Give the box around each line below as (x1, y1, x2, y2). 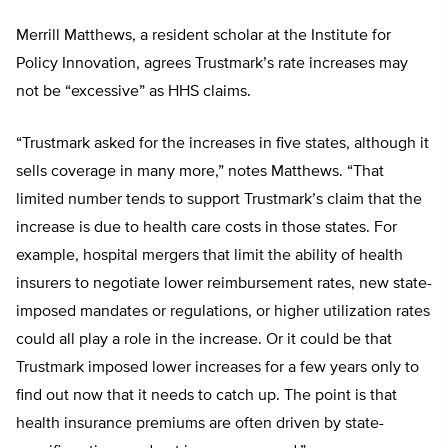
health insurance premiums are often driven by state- (16, 416, 384, 432)
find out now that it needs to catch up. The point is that (16, 388, 397, 404)
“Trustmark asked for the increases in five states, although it (16, 136, 429, 152)
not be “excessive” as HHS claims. (16, 84, 251, 100)
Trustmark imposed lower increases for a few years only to (16, 360, 419, 376)
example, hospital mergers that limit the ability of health (16, 248, 403, 264)
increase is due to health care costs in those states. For (16, 220, 397, 236)
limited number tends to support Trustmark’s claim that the (16, 192, 422, 208)
